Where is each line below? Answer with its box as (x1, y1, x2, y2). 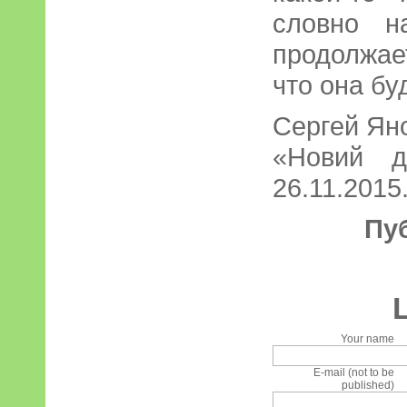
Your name (341, 333, 395, 345)
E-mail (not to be (313, 366, 395, 379)
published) (342, 379, 395, 392)
